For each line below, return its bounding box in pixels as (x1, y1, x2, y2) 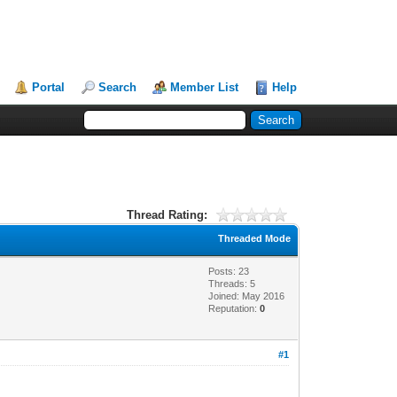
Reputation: (208, 302, 261, 314)
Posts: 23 (208, 265, 250, 276)
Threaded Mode (218, 232, 292, 244)
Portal (32, 81, 66, 94)
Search (98, 81, 137, 94)
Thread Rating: (126, 207, 207, 222)
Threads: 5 (208, 277, 256, 289)
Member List (170, 81, 239, 94)
